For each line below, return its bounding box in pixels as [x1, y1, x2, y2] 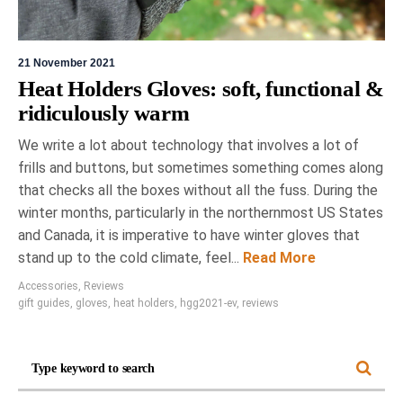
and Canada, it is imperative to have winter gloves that [18, 227, 360, 244]
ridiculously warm [18, 101, 190, 125]
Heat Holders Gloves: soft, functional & [18, 76, 384, 101]
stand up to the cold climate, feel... [18, 249, 239, 266]
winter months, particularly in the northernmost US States [18, 204, 383, 221]
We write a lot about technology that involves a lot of [18, 137, 359, 154]
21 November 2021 [18, 57, 115, 69]
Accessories [18, 280, 78, 292]
